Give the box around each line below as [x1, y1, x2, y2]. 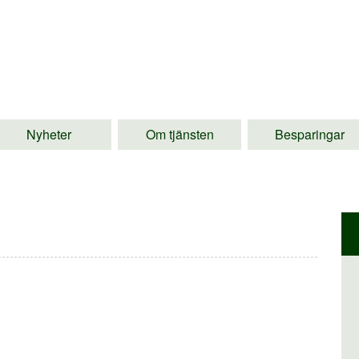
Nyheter [26, 124, 72, 143]
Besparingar [275, 124, 345, 143]
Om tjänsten [145, 124, 214, 143]
